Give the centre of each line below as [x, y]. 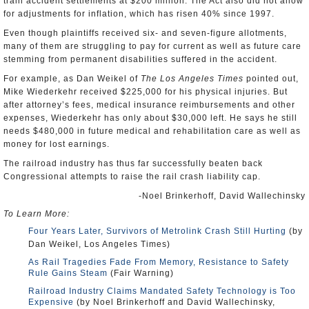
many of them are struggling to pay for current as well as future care [152, 46]
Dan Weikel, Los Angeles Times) [99, 244]
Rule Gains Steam [68, 273]
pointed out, [271, 79]
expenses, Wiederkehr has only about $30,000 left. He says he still [150, 118]
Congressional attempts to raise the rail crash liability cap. [132, 177]
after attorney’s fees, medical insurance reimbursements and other [149, 105]
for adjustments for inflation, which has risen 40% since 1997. [139, 14]
